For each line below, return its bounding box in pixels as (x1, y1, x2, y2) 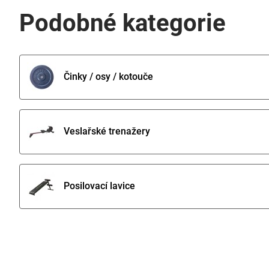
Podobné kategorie (19, 8, 226, 37)
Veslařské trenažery (64, 125, 150, 138)
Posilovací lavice (64, 180, 135, 192)
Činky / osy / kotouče (64, 71, 153, 83)
